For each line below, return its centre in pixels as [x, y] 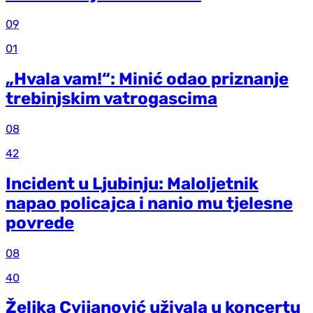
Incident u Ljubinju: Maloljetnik [132, 183]
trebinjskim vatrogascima [111, 98]
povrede [40, 223]
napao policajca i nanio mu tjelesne [149, 203]
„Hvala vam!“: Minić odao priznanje [147, 79]
